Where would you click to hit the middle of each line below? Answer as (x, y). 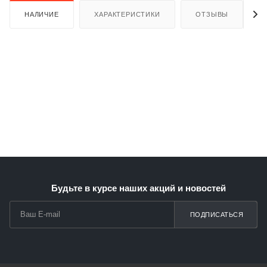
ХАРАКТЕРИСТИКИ (127, 14)
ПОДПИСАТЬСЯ (216, 215)
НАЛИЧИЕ (42, 14)
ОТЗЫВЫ (212, 14)
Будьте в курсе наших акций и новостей (138, 188)
